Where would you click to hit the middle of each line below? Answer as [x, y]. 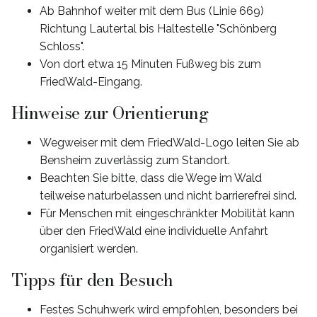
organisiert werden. [89, 249]
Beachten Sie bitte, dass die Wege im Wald [151, 178]
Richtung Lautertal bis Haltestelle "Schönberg [158, 29]
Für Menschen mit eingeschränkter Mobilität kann [167, 213]
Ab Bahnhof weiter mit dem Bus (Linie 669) [152, 11]
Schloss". [62, 47]
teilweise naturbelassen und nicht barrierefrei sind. [168, 196]
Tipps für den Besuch [93, 280]
